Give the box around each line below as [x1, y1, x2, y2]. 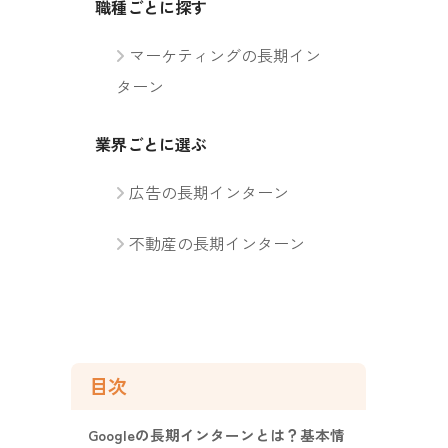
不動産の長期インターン [129, 230, 306, 255]
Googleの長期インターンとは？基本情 [88, 424, 345, 446]
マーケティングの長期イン [129, 42, 322, 67]
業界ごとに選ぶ [95, 131, 207, 156]
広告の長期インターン [129, 179, 290, 204]
